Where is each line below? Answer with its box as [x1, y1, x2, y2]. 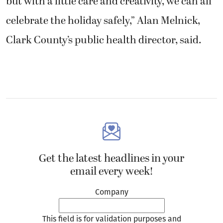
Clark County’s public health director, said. [6, 32, 202, 48]
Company [95, 187, 128, 197]
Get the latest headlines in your [39, 150, 184, 167]
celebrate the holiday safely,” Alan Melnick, [6, 12, 200, 29]
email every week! [70, 163, 153, 180]
